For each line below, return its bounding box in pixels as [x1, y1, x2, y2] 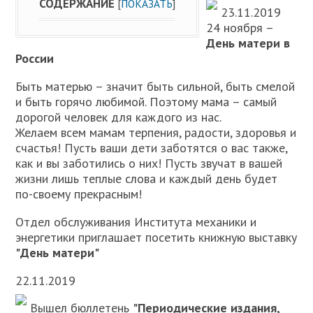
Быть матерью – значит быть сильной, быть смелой [15, 78, 296, 94]
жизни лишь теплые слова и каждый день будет [15, 170, 278, 187]
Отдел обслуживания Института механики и [15, 214, 257, 230]
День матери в [206, 35, 291, 51]
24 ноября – [206, 20, 274, 36]
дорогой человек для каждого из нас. [15, 109, 222, 125]
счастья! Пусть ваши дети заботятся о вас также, [15, 140, 288, 156]
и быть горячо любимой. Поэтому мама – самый [15, 94, 277, 110]
